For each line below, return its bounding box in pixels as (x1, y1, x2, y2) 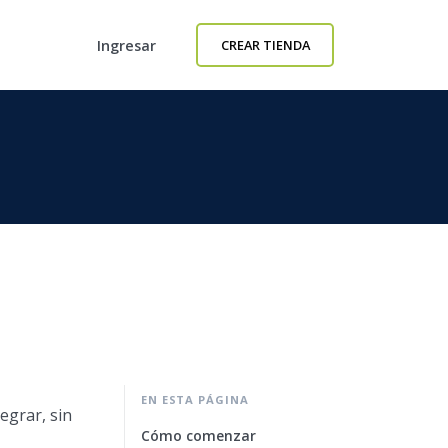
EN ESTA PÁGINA (141, 392, 249, 407)
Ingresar (97, 35, 157, 55)
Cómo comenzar (141, 426, 256, 445)
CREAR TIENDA (220, 36, 310, 54)
